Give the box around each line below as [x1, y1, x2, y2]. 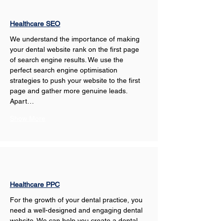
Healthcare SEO [10, 20, 60, 28]
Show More [10, 114, 45, 122]
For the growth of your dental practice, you [10, 196, 145, 204]
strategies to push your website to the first [10, 76, 142, 84]
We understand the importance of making [10, 35, 142, 43]
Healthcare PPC [10, 181, 60, 188]
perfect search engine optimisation [10, 66, 119, 74]
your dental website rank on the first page [10, 45, 141, 53]
